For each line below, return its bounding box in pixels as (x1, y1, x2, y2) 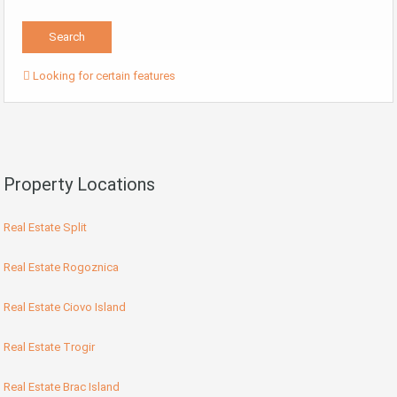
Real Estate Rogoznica (4, 261, 119, 275)
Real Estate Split (4, 221, 87, 235)
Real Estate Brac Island (4, 380, 120, 394)
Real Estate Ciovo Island (4, 300, 126, 315)
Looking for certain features (30, 69, 175, 83)
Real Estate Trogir (4, 340, 95, 354)
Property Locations (4, 174, 155, 196)
